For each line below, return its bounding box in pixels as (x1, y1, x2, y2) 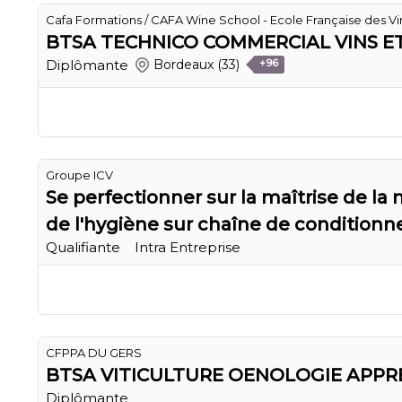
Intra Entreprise (135, 238, 240, 256)
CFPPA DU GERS (46, 345, 142, 360)
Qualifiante (46, 238, 120, 256)
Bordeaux (153, 57, 214, 74)
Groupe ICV (46, 167, 113, 182)
